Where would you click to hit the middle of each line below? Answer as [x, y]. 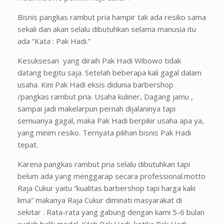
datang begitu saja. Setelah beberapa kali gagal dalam [109, 72]
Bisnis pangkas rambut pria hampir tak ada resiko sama [112, 17]
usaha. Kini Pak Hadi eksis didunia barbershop [95, 84]
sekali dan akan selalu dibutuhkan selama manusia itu [107, 29]
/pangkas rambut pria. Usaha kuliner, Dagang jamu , [105, 96]
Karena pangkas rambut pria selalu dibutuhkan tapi [104, 164]
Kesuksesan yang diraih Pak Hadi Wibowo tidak [99, 60]
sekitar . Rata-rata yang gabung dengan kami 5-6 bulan [111, 212]
